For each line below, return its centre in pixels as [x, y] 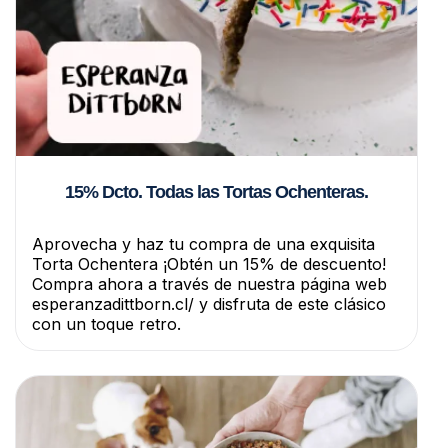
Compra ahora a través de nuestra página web [209, 283]
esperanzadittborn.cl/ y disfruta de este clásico [209, 303]
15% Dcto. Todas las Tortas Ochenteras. [216, 191]
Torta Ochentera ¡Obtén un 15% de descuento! [209, 263]
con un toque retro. [106, 323]
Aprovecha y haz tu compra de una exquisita [203, 243]
